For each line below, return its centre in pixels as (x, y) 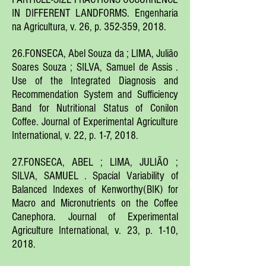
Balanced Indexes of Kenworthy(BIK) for (95, 190)
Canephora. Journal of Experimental (95, 217)
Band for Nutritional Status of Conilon (95, 108)
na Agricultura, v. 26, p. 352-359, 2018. (89, 27)
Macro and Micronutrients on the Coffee (95, 203)
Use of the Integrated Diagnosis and (95, 81)
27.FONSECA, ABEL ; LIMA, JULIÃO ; (95, 162)
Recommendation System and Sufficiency (95, 95)
